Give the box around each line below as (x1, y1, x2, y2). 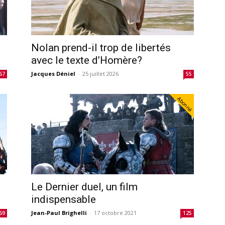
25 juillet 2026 (82, 69, 119, 77)
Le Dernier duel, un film (31, 180, 138, 193)
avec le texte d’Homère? (31, 54, 142, 66)
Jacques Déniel (31, 69, 75, 77)
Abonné (176, 95, 194, 113)
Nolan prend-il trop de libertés (31, 41, 171, 54)
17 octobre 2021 (94, 208, 137, 216)
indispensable (31, 193, 96, 205)
